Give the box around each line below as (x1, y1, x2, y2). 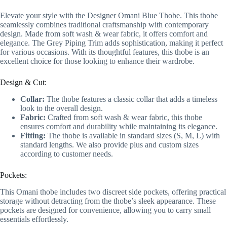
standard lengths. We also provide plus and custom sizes (20, 140, 199, 149)
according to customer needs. (20, 149, 113, 159)
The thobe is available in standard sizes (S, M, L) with (46, 131, 220, 140)
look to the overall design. (20, 104, 103, 113)
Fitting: (20, 131, 46, 140)
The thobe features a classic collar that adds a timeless (45, 95, 217, 104)
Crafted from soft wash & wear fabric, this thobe (46, 113, 202, 122)
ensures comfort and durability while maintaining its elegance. (20, 122, 217, 131)
